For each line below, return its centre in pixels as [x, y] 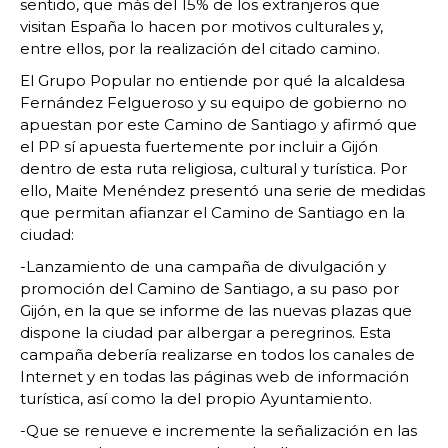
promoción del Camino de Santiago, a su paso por [209, 288]
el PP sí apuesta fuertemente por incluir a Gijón [199, 146]
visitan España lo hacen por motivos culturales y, [201, 26]
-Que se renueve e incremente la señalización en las [218, 430]
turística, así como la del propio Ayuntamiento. [196, 398]
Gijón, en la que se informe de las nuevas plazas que [216, 310]
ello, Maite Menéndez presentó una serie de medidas [222, 190]
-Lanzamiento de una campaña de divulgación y [203, 266]
